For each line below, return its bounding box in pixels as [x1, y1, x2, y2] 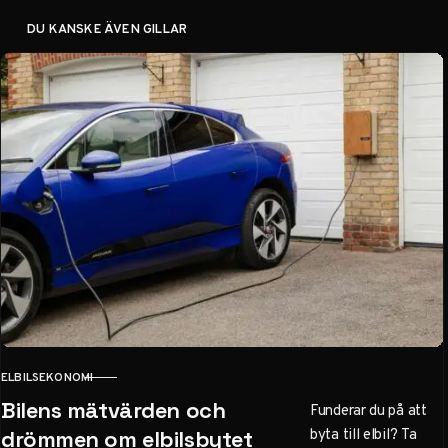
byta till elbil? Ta [310, 423, 417, 446]
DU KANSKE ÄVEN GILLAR [27, 18, 188, 38]
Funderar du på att [310, 399, 427, 422]
